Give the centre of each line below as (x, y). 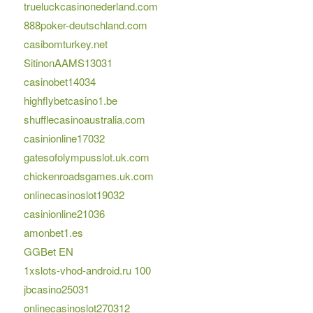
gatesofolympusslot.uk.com (86, 157)
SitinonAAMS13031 (68, 63)
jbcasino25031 (56, 289)
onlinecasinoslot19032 (74, 195)
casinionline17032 (64, 138)
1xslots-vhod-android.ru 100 (87, 270)
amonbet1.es (53, 233)
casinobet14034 (59, 82)
